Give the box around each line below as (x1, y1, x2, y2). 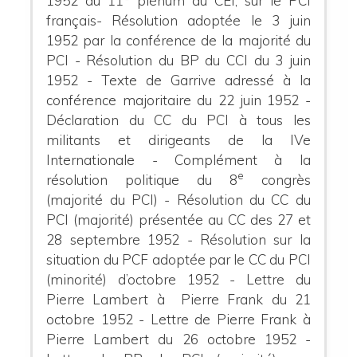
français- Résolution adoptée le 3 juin (46, 11, 311, 29)
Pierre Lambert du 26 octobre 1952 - (46, 330, 311, 347)
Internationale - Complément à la (46, 151, 311, 168)
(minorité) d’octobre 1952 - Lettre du (46, 270, 311, 288)
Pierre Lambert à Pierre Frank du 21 (46, 290, 311, 308)
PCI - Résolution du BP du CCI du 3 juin (46, 51, 311, 69)
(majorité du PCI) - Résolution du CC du (46, 190, 311, 208)
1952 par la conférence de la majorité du (46, 31, 311, 49)
